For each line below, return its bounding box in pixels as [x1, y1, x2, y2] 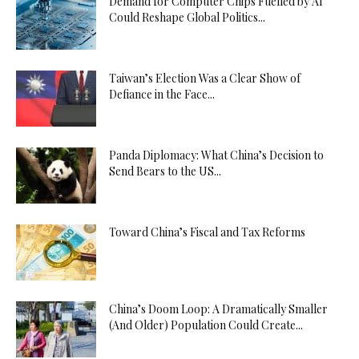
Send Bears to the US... [109, 163, 221, 179]
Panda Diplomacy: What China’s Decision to [109, 147, 324, 163]
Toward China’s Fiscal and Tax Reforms [109, 224, 305, 240]
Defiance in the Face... [109, 87, 215, 102]
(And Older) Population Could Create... [109, 317, 303, 333]
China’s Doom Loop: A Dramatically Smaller [109, 301, 328, 317]
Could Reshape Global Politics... [109, 10, 265, 25]
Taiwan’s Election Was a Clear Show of [109, 71, 301, 86]
